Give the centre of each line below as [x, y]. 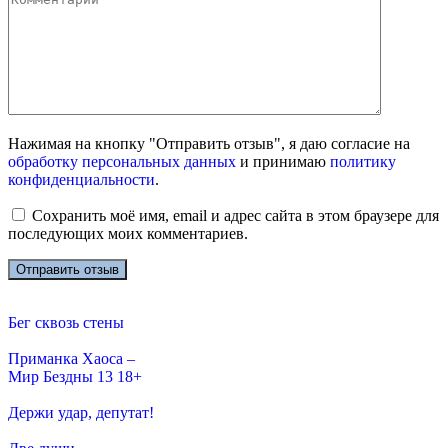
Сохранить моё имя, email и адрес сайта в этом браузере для [235, 215]
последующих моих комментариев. [128, 233]
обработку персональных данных [122, 161]
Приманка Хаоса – [71, 358]
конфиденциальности [81, 179]
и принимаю [283, 161]
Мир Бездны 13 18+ [75, 376]
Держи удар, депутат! [81, 412]
